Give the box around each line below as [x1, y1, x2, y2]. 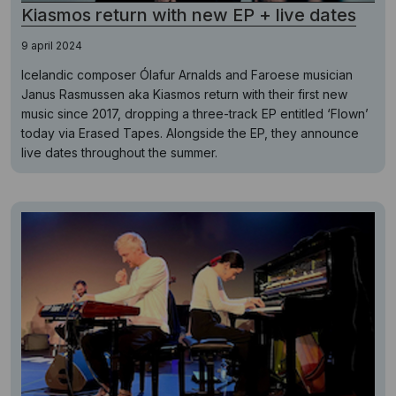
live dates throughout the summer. [21, 144, 217, 160]
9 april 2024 [21, 38, 82, 52]
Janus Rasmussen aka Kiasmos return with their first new [21, 86, 347, 102]
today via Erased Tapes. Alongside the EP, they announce [21, 125, 359, 141]
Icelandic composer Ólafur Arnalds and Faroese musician [21, 66, 353, 82]
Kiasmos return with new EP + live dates [21, 4, 356, 26]
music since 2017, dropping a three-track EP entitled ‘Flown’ [21, 105, 369, 121]
